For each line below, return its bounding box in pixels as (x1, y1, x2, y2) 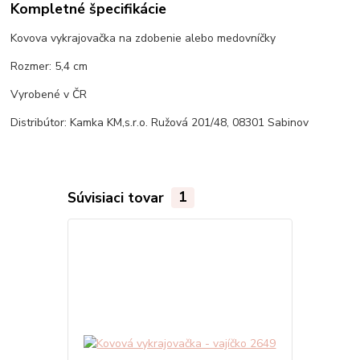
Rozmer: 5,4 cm (10, 58, 88, 74)
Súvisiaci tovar (67, 187, 168, 207)
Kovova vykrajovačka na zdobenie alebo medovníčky (10, 30, 280, 46)
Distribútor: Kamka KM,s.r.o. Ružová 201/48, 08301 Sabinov (10, 114, 309, 130)
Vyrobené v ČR (10, 86, 88, 102)
